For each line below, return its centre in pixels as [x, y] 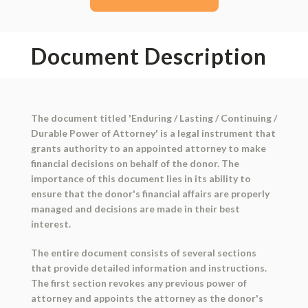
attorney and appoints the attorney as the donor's [147, 298]
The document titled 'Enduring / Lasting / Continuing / [154, 118]
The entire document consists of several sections [143, 253]
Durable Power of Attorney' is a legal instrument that [153, 133]
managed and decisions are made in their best [135, 209]
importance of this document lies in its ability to [141, 179]
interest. [51, 224]
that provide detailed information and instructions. [148, 268]
